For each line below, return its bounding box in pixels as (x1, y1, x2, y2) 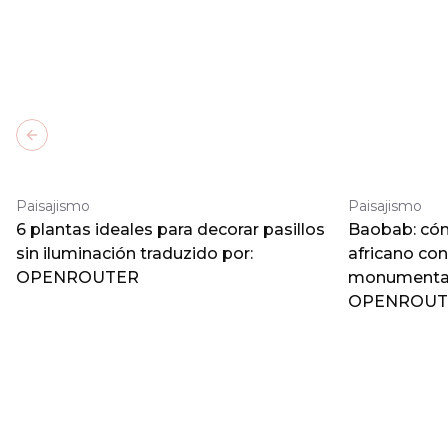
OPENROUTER (16, 268, 139, 287)
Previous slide (30, 134, 137, 153)
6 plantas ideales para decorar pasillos (16, 220, 325, 239)
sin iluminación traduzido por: (16, 244, 253, 263)
